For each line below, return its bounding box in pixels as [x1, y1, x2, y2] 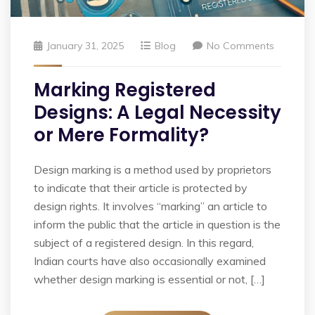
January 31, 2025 [46, 39, 124, 53]
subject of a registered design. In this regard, [34, 236, 254, 250]
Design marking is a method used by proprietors [34, 162, 271, 177]
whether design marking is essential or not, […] [34, 272, 265, 287]
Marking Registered [34, 77, 216, 103]
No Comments [207, 39, 274, 53]
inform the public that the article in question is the [34, 217, 281, 232]
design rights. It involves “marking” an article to [34, 199, 267, 214]
